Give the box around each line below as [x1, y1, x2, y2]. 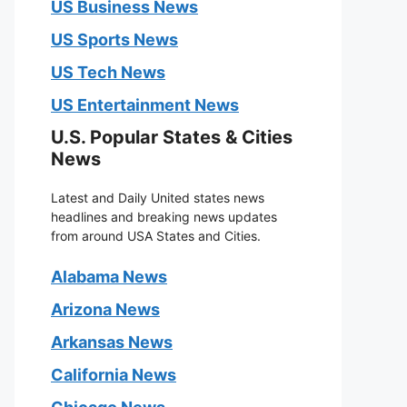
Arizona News [51, 300, 160, 319]
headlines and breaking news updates [51, 209, 277, 224]
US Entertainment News [51, 95, 239, 114]
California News [51, 365, 176, 384]
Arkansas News [51, 333, 173, 352]
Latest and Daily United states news [51, 190, 264, 205]
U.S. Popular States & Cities [51, 126, 293, 148]
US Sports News [51, 30, 178, 49]
